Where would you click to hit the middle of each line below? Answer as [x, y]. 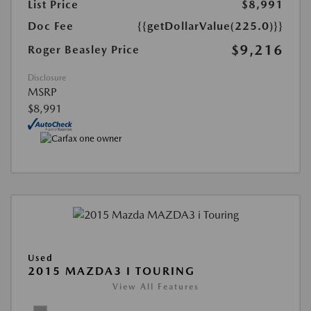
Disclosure [47, 77]
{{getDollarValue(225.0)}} [210, 26]
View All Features [155, 287]
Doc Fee [51, 26]
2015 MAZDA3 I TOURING [111, 271]
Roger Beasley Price [84, 49]
